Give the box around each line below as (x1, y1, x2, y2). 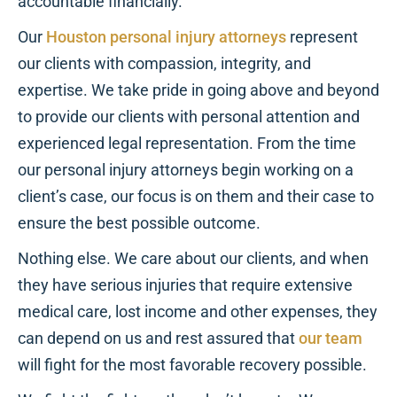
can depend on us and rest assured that (18, 329, 299, 348)
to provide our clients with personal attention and (18, 107, 360, 127)
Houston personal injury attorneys (46, 27, 286, 47)
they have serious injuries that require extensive (18, 276, 353, 295)
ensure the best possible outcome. (18, 214, 261, 233)
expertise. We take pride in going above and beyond (18, 81, 379, 100)
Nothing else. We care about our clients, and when (18, 249, 369, 269)
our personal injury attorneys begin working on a (18, 160, 354, 180)
